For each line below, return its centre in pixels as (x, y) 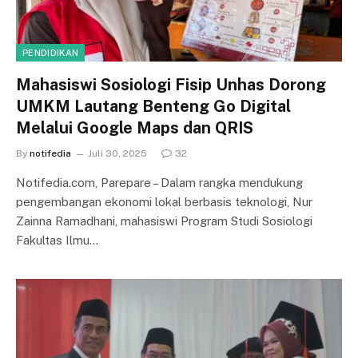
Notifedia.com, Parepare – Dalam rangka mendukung (159, 182)
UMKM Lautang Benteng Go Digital (153, 106)
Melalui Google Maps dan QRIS (135, 127)
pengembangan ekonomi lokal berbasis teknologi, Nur (164, 201)
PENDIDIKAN (51, 52)
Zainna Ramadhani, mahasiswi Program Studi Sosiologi (164, 221)
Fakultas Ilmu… (57, 240)
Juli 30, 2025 (117, 153)
